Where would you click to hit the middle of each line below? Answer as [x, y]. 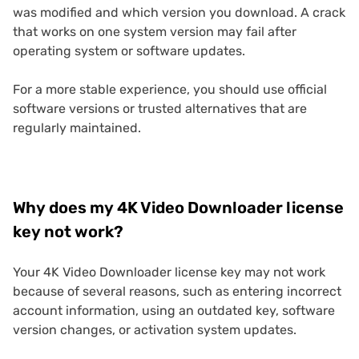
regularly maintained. [77, 128]
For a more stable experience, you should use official [170, 90]
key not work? [68, 232]
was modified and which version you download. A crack [179, 13]
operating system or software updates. [129, 51]
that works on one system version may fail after [155, 32]
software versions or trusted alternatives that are [160, 109]
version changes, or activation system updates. [155, 330]
